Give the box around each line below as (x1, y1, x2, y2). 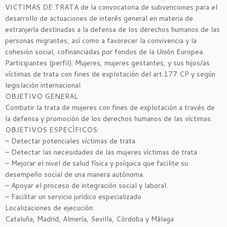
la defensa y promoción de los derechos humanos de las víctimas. (5, 113, 212, 124)
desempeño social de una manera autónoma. (5, 169, 144, 179)
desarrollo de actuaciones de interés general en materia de (5, 13, 193, 23)
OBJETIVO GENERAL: (5, 91, 80, 101)
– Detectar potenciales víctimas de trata (5, 136, 135, 146)
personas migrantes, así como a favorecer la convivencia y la (5, 35, 197, 46)
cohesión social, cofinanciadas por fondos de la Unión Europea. (5, 47, 204, 57)
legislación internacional (5, 80, 81, 90)
